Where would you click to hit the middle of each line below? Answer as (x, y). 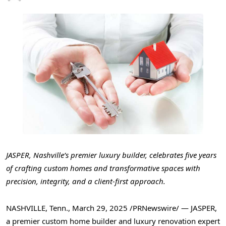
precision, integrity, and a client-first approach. (86, 181)
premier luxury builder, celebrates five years (143, 155)
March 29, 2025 (100, 208)
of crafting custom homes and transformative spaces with (103, 168)
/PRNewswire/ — (159, 208)
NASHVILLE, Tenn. (37, 208)
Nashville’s (51, 155)
